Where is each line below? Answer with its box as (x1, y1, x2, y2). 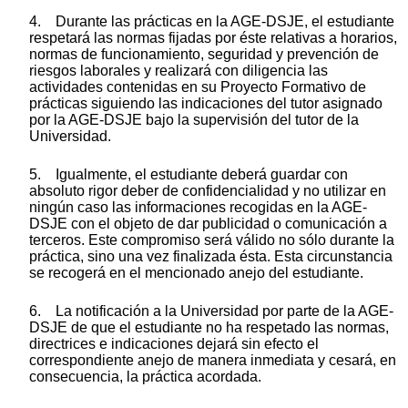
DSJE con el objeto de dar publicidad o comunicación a (29, 216, 387, 232)
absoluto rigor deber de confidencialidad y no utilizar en (29, 183, 386, 199)
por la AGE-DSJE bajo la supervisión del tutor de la (29, 112, 359, 128)
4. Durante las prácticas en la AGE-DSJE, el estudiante (29, 14, 394, 30)
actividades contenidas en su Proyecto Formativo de (29, 79, 366, 96)
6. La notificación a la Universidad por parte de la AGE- (29, 303, 393, 320)
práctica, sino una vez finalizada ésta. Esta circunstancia (29, 249, 393, 265)
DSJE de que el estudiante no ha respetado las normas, (29, 320, 389, 336)
